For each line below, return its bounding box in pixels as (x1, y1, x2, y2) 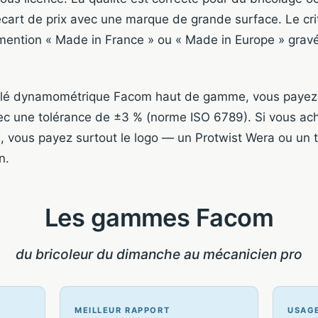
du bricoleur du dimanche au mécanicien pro (16, 245, 302, 263)
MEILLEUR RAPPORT (75, 305, 170, 315)
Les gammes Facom (44, 202, 274, 232)
